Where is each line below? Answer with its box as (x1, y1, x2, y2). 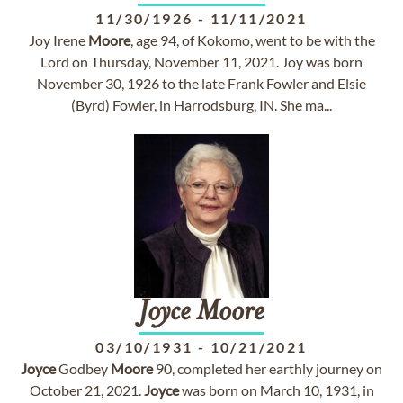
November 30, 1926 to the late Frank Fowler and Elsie (37, 75, 366, 92)
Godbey (56, 360, 111, 377)
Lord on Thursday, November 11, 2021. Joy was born (40, 53, 363, 70)
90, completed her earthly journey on (153, 360, 382, 377)
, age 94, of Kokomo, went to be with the (130, 31, 375, 49)
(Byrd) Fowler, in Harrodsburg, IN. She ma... (71, 96, 332, 113)
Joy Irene (28, 31, 88, 49)
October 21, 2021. (29, 381, 144, 399)
